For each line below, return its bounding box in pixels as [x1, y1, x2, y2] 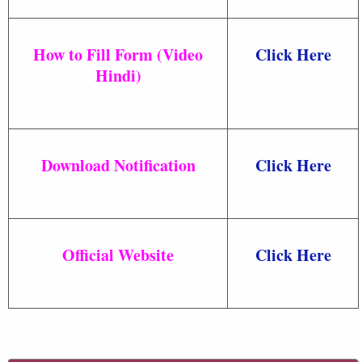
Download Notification [40, 153, 196, 177]
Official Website [62, 242, 174, 267]
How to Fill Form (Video [33, 42, 203, 66]
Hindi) [95, 63, 141, 87]
